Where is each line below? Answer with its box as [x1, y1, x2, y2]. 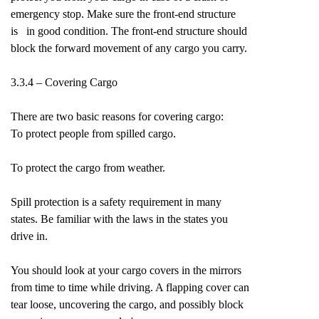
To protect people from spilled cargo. [11, 127, 176, 140]
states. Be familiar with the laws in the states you [11, 213, 228, 225]
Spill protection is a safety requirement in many [11, 196, 221, 208]
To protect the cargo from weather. [11, 162, 165, 174]
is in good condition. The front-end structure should [11, 25, 247, 37]
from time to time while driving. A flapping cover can [11, 281, 249, 293]
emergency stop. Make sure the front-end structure [11, 8, 236, 20]
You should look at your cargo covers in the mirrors [11, 264, 241, 276]
